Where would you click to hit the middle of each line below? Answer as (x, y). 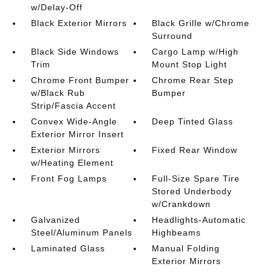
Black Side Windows (75, 52)
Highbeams (177, 233)
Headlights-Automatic (199, 220)
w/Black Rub (58, 93)
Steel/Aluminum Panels (81, 233)
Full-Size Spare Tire (196, 178)
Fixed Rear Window (195, 150)
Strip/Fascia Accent (73, 106)
